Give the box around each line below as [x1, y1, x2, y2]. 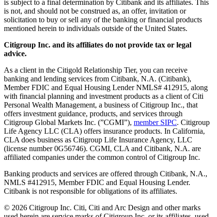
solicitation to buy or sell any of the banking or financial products [4, 15, 202, 24]
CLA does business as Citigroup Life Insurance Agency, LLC [4, 135, 192, 144]
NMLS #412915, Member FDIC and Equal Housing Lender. [4, 178, 190, 186]
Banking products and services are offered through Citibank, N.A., [4, 169, 207, 178]
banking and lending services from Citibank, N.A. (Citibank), [4, 74, 191, 83]
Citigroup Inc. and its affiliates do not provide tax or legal [4, 40, 191, 49]
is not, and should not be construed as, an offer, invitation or [4, 6, 186, 15]
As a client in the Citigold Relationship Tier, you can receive [4, 65, 187, 74]
